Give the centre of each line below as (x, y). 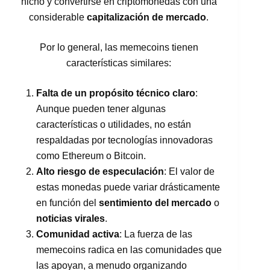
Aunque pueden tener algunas (101, 108)
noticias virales (71, 218)
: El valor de (189, 171)
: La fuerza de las (156, 234)
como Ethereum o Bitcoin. (91, 155)
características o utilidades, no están (114, 124)
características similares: (119, 63)
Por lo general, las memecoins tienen (119, 47)
